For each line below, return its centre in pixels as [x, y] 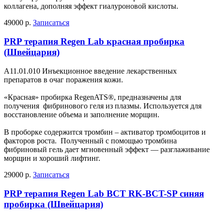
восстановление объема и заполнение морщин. [82, 114]
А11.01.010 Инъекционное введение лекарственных [90, 71]
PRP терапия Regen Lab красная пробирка [94, 42]
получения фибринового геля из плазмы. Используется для [103, 106]
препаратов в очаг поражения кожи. [63, 79]
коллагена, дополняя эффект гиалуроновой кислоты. [91, 6]
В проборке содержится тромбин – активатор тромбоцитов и [106, 132]
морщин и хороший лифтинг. [52, 158]
